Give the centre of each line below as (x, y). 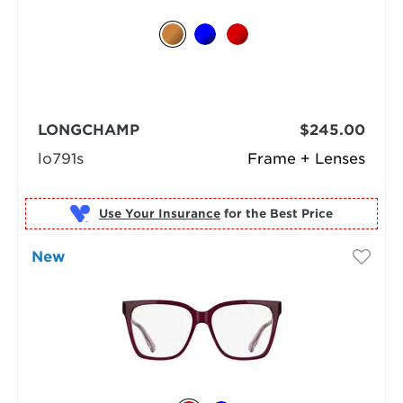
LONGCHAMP (88, 130)
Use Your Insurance (159, 213)
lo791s (60, 159)
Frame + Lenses (307, 159)
